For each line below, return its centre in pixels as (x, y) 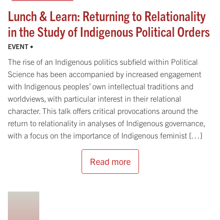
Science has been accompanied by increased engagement (105, 74)
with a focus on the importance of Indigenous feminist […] (105, 135)
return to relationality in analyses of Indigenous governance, (106, 123)
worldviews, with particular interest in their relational (95, 98)
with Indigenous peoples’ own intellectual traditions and (101, 86)
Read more (110, 162)
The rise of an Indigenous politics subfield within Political (103, 62)
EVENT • (21, 47)
